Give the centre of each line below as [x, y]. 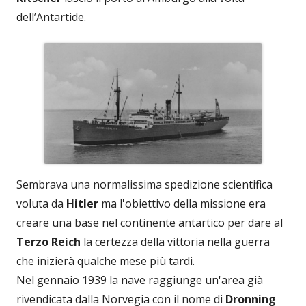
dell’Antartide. [51, 17]
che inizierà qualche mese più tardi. [106, 261]
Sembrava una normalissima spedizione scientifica [144, 185]
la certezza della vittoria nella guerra [175, 242]
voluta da [41, 204]
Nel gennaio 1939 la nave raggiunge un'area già [140, 280]
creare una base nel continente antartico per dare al [150, 223]
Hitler [82, 204]
